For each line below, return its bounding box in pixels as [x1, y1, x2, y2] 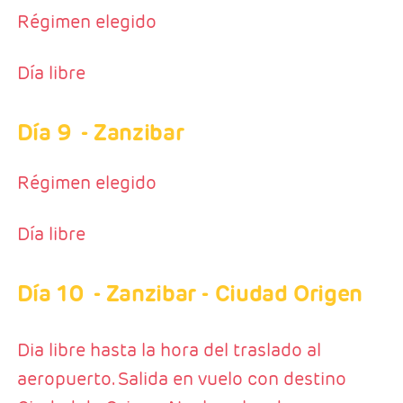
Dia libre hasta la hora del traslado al [16, 338, 321, 363]
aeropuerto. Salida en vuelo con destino [16, 367, 346, 391]
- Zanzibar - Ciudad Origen [93, 279, 363, 309]
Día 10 [16, 279, 85, 309]
